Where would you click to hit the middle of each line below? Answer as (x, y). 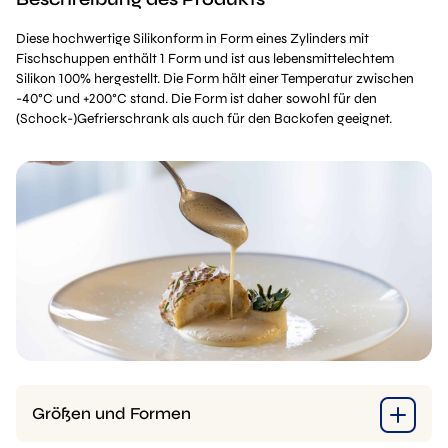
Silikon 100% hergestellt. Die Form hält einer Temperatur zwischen (215, 78)
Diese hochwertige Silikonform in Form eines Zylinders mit (192, 38)
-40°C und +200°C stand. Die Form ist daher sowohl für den (196, 98)
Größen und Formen (111, 413)
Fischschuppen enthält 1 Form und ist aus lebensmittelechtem (205, 58)
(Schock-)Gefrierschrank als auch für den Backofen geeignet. (204, 118)
